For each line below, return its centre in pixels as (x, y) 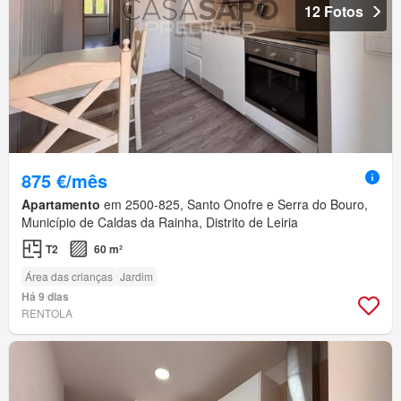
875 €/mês (64, 181)
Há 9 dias (45, 297)
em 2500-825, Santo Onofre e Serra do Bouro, (234, 205)
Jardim (137, 277)
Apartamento (61, 205)
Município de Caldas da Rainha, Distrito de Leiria (160, 222)
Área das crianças (69, 277)
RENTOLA (47, 313)
